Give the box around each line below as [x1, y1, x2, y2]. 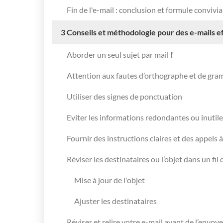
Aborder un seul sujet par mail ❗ [67, 49, 173, 59]
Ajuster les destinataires [74, 196, 157, 206]
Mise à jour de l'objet [74, 175, 145, 185]
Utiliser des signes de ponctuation [67, 91, 182, 101]
